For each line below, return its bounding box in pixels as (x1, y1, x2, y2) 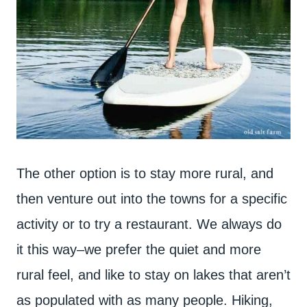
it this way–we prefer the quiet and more (16, 242, 261, 257)
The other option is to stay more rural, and (16, 166, 273, 181)
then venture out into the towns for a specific (16, 191, 287, 206)
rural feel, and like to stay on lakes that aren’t (16, 267, 291, 282)
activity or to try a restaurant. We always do (16, 217, 282, 232)
